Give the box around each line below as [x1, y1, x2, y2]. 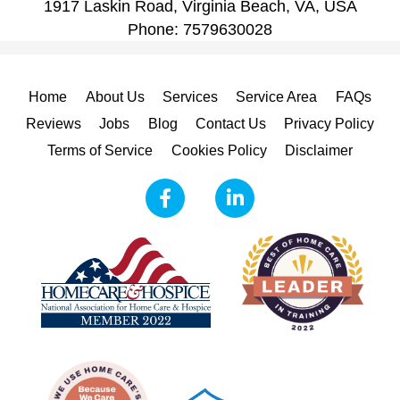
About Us [85, 88, 145, 105]
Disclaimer [284, 142, 353, 159]
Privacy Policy [284, 115, 375, 132]
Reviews [25, 115, 81, 132]
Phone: [128, 20, 183, 38]
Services [162, 88, 218, 105]
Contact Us [195, 115, 266, 132]
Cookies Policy [171, 142, 267, 159]
